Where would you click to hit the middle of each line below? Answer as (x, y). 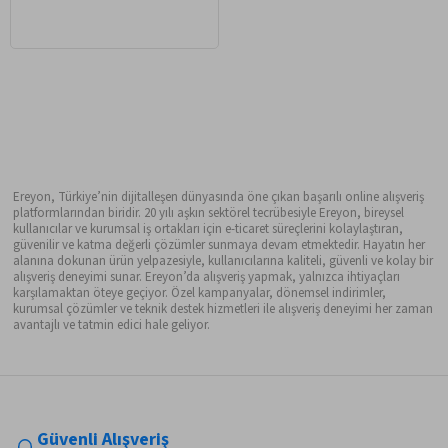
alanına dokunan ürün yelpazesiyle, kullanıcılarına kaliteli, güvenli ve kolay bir (223, 261)
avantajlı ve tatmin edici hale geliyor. (112, 325)
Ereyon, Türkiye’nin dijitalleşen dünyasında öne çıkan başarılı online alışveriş (219, 197)
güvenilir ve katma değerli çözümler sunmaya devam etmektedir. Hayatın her (219, 245)
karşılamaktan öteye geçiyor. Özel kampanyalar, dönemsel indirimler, (200, 293)
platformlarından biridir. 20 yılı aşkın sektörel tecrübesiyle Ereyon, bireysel (209, 213)
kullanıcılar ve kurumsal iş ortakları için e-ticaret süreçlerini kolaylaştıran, (208, 229)
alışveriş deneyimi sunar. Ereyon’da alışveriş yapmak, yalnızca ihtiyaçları (207, 277)
